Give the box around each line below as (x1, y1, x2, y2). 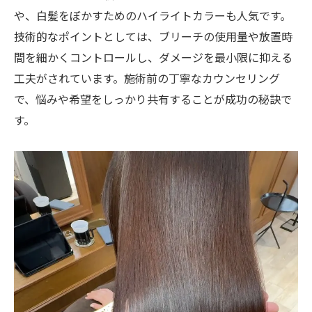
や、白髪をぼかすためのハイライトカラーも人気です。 (14, 6, 291, 24)
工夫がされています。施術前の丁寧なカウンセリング (14, 69, 280, 86)
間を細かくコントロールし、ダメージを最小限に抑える (14, 48, 292, 65)
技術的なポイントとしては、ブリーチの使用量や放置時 (14, 27, 292, 45)
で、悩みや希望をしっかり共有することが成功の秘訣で (14, 90, 292, 107)
